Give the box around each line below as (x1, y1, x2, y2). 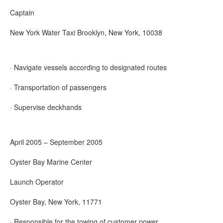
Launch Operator (10, 177, 64, 187)
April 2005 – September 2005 (10, 137, 103, 147)
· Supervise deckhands (10, 102, 82, 112)
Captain (10, 7, 34, 17)
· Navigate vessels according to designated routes (10, 62, 167, 72)
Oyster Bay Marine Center (10, 157, 92, 167)
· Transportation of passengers (10, 82, 107, 92)
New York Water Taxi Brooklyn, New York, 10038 (10, 27, 162, 37)
